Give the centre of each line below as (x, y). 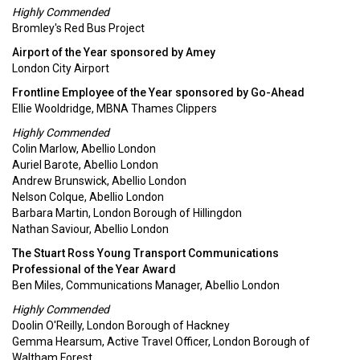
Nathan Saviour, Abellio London (90, 229)
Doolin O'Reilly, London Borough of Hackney (121, 325)
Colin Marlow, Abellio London (84, 149)
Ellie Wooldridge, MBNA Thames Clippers (115, 108)
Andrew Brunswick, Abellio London (99, 181)
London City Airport (61, 68)
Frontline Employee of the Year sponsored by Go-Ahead (158, 92)
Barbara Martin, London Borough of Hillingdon (127, 213)
